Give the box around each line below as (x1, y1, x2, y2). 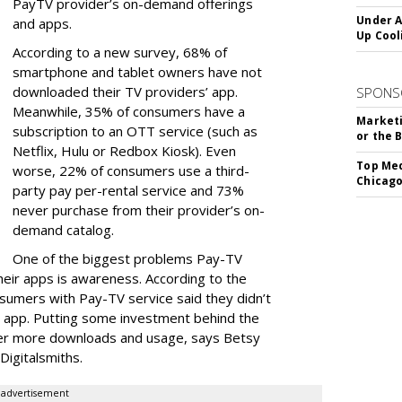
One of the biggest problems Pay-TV (13, 249, 242, 267)
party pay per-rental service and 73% (13, 181, 244, 199)
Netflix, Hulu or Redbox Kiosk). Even (13, 142, 236, 160)
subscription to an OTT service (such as (13, 122, 258, 140)
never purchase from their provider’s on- (13, 201, 265, 219)
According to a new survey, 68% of (13, 43, 227, 61)
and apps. (13, 14, 75, 32)
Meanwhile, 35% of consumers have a (13, 102, 245, 120)
